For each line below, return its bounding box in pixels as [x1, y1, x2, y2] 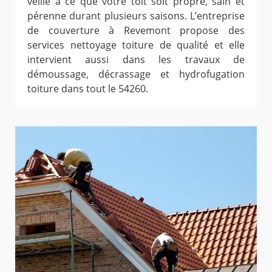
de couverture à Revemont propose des [27, 24, 245, 38]
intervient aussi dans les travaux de [27, 53, 245, 67]
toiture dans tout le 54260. [27, 82, 148, 96]
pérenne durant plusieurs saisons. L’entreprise [27, 9, 245, 23]
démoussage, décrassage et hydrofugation [27, 67, 245, 81]
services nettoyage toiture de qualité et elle [27, 38, 245, 52]
